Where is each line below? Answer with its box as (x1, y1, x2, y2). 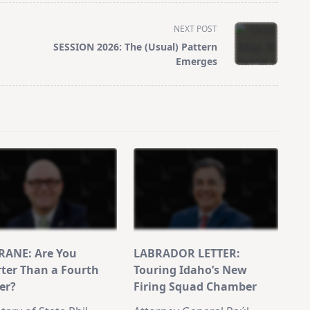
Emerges (176, 54, 218, 68)
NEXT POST (174, 22, 218, 35)
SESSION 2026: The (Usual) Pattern (53, 39, 218, 53)
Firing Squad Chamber (134, 278, 257, 294)
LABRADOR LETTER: (134, 245, 241, 261)
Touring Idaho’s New (134, 262, 248, 277)
